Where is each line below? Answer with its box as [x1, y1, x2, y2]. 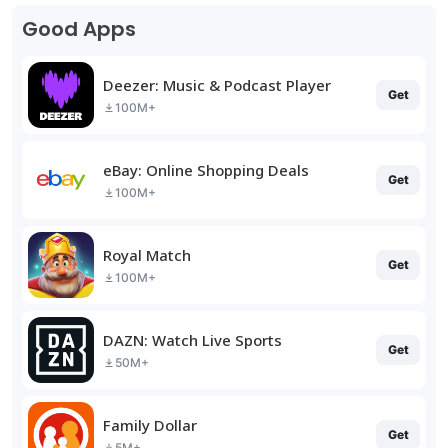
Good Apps [22, 15, 136, 43]
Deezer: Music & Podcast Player [103, 74, 331, 95]
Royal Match [103, 244, 191, 265]
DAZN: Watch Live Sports [103, 329, 282, 350]
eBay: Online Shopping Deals [103, 159, 309, 180]
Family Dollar [103, 414, 197, 435]
